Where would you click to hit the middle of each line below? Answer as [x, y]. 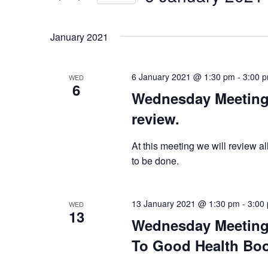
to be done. [155, 160]
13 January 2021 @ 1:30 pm [185, 203]
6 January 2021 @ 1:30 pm [183, 76]
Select [159, 13]
